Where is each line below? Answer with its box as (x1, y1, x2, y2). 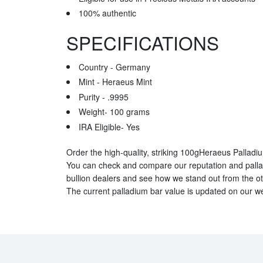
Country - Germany (78, 60, 150, 73)
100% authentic (78, 7, 136, 19)
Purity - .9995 (78, 90, 129, 103)
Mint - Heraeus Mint (78, 76, 152, 88)
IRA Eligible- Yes (78, 120, 140, 133)
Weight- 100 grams (78, 106, 150, 118)
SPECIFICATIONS (66, 29, 219, 56)
